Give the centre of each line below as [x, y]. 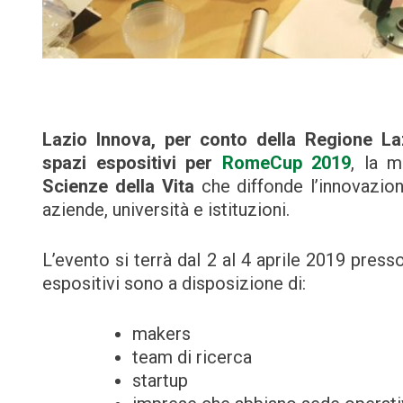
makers [161, 333]
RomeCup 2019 [287, 162]
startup [160, 380]
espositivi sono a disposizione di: [174, 283]
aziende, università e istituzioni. [166, 209]
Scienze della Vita [118, 186]
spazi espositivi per [132, 162]
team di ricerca [192, 357]
